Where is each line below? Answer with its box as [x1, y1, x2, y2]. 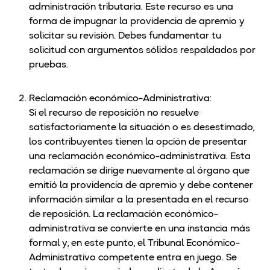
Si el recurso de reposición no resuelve [29, 108, 199, 119]
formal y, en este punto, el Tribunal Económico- [29, 239, 240, 249]
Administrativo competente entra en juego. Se [29, 253, 237, 263]
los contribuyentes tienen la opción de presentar [29, 137, 247, 148]
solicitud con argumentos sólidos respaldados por [29, 46, 256, 56]
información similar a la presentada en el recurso [29, 195, 249, 206]
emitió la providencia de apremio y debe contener [29, 181, 253, 191]
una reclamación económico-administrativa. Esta [29, 152, 251, 162]
